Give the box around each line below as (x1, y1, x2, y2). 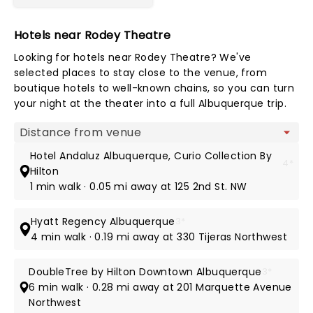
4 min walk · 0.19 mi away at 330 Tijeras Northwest (31, 230, 287, 244)
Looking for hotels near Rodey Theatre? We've (14, 50, 252, 64)
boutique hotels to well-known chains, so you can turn (14, 81, 295, 95)
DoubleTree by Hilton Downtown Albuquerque (29, 265, 262, 279)
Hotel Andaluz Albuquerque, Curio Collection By (29, 149, 272, 163)
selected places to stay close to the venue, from (14, 66, 268, 80)
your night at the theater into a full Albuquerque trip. (14, 96, 287, 110)
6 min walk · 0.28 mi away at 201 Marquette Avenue (29, 280, 292, 294)
